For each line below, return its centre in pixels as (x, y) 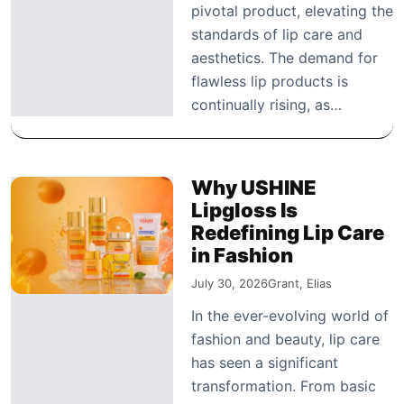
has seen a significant (265, 362)
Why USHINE (254, 187)
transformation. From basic (284, 386)
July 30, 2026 (230, 283)
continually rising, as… (266, 104)
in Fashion (242, 255)
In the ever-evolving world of (290, 315)
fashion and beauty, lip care (285, 339)
